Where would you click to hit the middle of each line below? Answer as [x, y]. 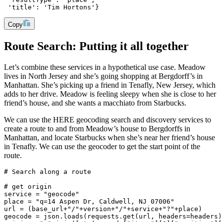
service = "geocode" [42, 194]
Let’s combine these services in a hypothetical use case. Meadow [105, 67]
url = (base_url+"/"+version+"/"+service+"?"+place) [103, 209]
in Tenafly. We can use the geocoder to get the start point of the [102, 147]
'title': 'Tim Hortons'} [52, 7]
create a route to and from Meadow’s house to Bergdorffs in [97, 129]
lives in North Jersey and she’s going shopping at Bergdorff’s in [103, 76]
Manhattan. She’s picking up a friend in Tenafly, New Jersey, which [110, 85]
